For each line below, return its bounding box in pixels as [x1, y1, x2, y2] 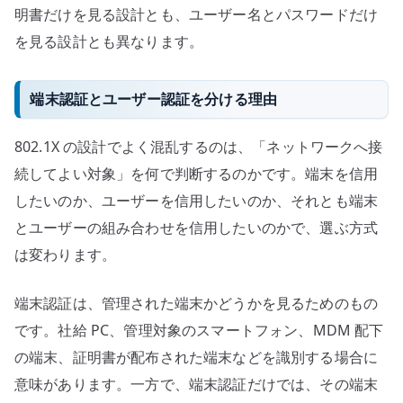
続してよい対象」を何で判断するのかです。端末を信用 [14, 164, 379, 184]
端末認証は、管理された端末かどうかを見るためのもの [14, 293, 378, 314]
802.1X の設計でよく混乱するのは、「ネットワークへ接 [14, 137, 383, 157]
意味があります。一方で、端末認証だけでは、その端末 [14, 374, 378, 395]
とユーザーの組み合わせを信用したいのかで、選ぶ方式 [14, 218, 378, 238]
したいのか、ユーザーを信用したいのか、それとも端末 [14, 191, 378, 211]
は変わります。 [14, 245, 117, 265]
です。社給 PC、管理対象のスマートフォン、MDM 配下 [14, 320, 384, 341]
